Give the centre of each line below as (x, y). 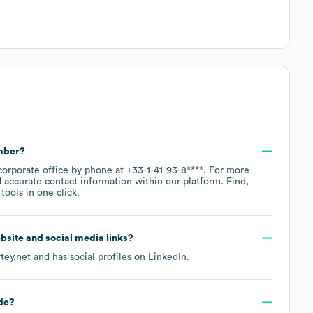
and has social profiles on (89, 257)
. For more (226, 170)
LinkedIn (167, 257)
